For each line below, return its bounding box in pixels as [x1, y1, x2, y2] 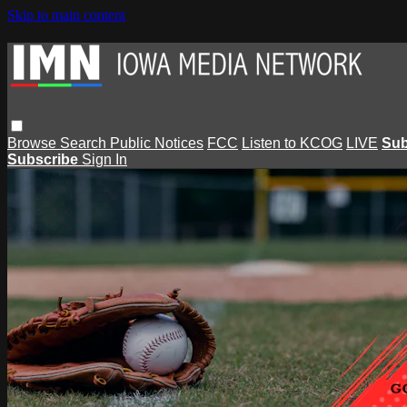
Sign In [82, 151, 127, 167]
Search [60, 134, 110, 151]
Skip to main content [7, 7, 125, 23]
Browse [7, 134, 60, 151]
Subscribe [7, 151, 82, 167]
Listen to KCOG [242, 134, 342, 151]
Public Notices [110, 134, 203, 151]
